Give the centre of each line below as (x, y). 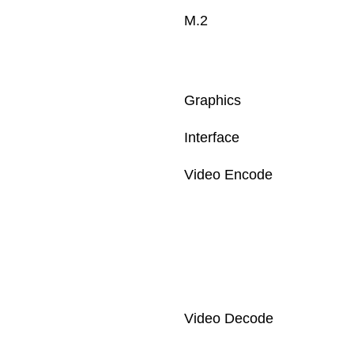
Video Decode (229, 318)
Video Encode (228, 175)
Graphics (213, 100)
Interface (212, 137)
